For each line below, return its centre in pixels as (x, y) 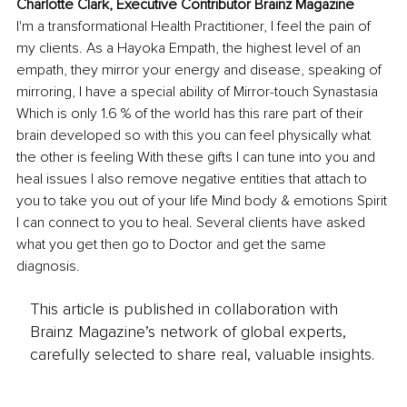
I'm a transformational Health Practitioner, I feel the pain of (195, 27)
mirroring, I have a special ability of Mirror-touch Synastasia (199, 92)
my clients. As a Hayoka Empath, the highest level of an (190, 49)
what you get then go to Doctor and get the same (173, 245)
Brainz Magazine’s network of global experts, (188, 331)
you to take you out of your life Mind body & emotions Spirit (203, 201)
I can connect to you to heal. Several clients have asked (193, 223)
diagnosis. (48, 267)
